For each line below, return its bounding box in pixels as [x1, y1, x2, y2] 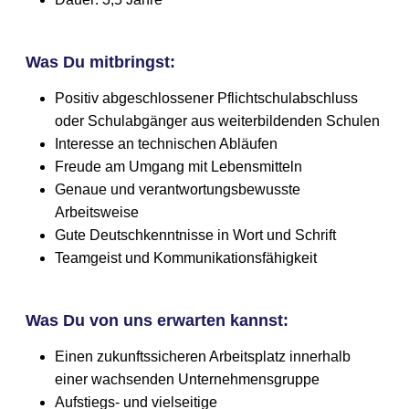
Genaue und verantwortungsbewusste [55, 182, 301, 198]
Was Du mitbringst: [26, 53, 176, 72]
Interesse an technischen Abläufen [55, 136, 278, 152]
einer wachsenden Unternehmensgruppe [55, 371, 320, 387]
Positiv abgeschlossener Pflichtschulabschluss [55, 90, 359, 107]
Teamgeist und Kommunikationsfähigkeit [55, 250, 318, 267]
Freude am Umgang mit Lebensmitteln [55, 159, 303, 175]
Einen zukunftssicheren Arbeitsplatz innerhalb [55, 348, 351, 364]
